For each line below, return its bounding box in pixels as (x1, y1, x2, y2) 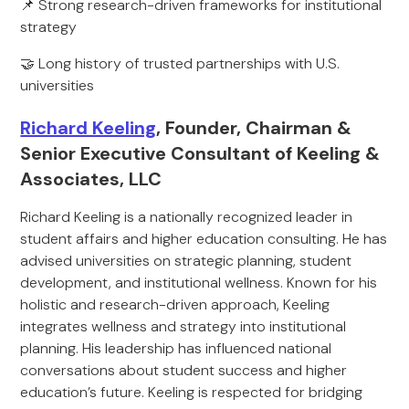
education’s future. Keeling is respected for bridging (20, 383, 363, 402)
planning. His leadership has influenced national (20, 339, 332, 358)
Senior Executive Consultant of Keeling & (20, 142, 381, 165)
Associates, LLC (20, 167, 163, 191)
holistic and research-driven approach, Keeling (20, 295, 330, 314)
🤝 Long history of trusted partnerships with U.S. (20, 54, 341, 73)
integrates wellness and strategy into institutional (20, 317, 347, 336)
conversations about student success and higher (20, 361, 348, 380)
